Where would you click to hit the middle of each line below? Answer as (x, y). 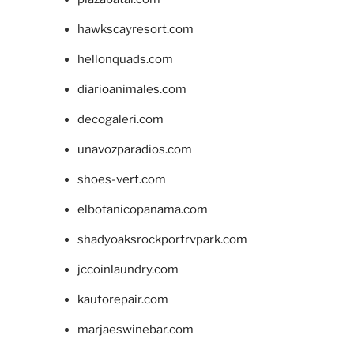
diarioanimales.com (132, 90)
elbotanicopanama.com (142, 210)
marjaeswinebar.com (135, 330)
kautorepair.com (122, 300)
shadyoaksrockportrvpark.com (162, 240)
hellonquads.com (125, 60)
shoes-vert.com (121, 180)
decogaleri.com (120, 120)
